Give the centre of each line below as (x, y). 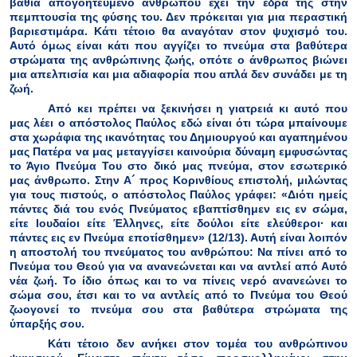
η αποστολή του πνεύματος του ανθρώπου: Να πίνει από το (178, 252)
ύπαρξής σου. (47, 324)
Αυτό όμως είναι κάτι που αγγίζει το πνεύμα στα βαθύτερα (178, 45)
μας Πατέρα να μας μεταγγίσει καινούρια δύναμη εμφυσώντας (178, 152)
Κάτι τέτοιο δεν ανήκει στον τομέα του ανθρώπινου (198, 344)
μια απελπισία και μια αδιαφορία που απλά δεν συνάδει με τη (178, 74)
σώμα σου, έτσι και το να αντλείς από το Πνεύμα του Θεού (178, 295)
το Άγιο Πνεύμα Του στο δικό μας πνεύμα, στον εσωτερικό (178, 166)
